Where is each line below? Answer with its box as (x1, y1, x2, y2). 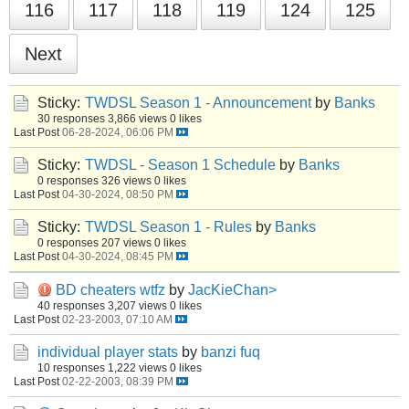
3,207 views (108, 299, 167, 311)
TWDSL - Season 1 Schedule (85, 157, 276, 173)
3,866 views (108, 112, 167, 124)
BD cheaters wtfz (56, 282, 165, 298)
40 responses (37, 299, 105, 311)
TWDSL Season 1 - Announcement (85, 95, 311, 110)
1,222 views (108, 362, 167, 373)
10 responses (37, 362, 105, 373)
